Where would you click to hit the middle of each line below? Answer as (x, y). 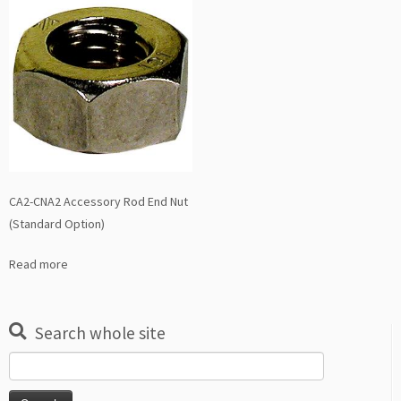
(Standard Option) (57, 224)
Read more (38, 264)
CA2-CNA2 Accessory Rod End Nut (98, 202)
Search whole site (100, 333)
